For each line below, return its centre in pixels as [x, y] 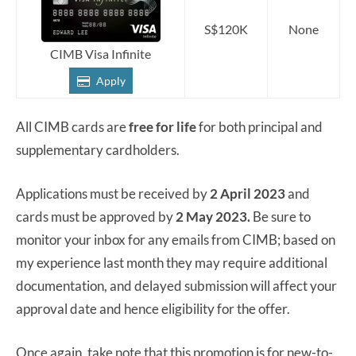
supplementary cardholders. [98, 149]
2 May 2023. [213, 216]
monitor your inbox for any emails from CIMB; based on [176, 239]
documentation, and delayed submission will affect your [176, 285]
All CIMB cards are [72, 126]
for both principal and [259, 126]
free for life [163, 126]
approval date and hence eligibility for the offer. [154, 308]
